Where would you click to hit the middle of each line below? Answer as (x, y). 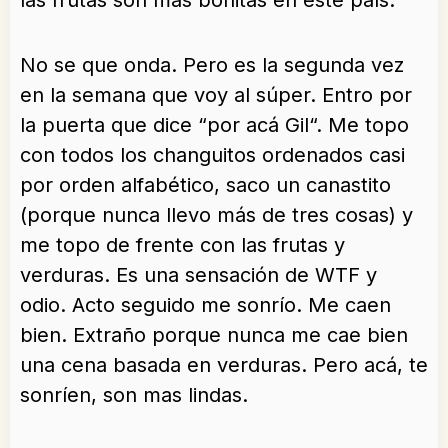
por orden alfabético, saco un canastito (205, 185)
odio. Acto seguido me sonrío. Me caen (205, 305)
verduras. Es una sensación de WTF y (198, 275)
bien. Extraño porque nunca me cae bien (214, 335)
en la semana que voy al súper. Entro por (216, 95)
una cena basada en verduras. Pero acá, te (224, 365)
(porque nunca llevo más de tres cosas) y (216, 215)
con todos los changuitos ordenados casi (212, 155)
